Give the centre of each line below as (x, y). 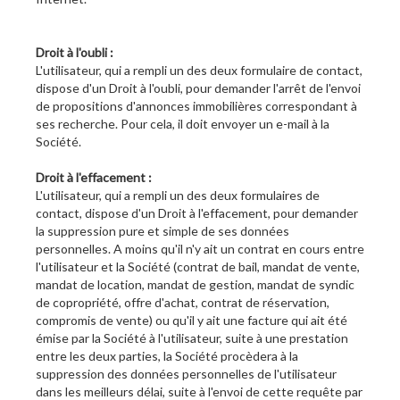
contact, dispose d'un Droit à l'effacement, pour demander (197, 213)
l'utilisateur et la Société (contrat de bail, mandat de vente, (198, 267)
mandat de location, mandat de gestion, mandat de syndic (195, 285)
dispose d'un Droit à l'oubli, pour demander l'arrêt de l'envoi (198, 88)
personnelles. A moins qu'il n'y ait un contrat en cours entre (200, 249)
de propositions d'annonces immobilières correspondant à (196, 106)
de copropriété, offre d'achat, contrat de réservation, (183, 303)
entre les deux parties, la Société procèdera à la (167, 356)
